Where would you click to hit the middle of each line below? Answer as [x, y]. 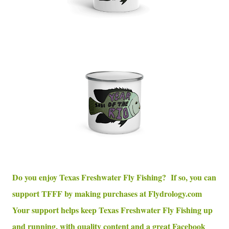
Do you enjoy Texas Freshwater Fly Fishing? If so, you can [114, 177]
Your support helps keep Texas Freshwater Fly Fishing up [112, 210]
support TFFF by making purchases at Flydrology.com [108, 194]
